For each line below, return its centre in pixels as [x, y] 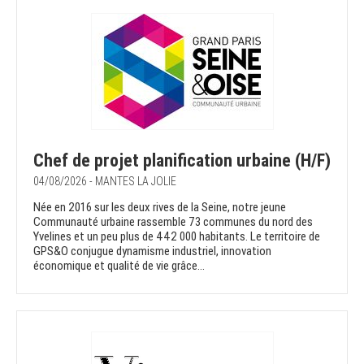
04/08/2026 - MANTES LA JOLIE [105, 182]
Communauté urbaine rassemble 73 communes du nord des [173, 222]
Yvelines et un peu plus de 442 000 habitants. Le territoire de [177, 237]
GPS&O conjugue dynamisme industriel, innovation [152, 251]
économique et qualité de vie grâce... [119, 266]
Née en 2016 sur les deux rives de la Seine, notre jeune [160, 208]
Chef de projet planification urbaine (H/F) [182, 161]
